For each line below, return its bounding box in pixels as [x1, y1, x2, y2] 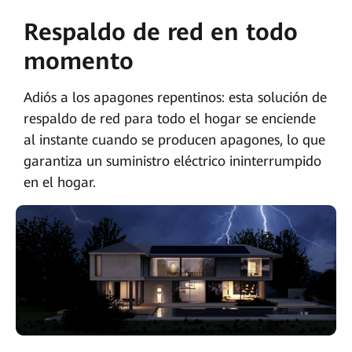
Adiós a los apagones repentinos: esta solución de [23, 89, 327, 105]
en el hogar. [23, 174, 96, 190]
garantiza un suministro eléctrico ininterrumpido [23, 152, 321, 169]
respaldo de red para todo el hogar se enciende [23, 110, 316, 126]
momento [23, 46, 134, 75]
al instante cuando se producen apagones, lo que [23, 131, 325, 148]
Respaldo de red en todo [23, 17, 298, 46]
